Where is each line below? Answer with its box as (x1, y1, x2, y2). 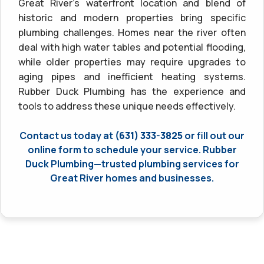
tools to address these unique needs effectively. (18, 99, 236, 113)
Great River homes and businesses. (50, 171, 214, 184)
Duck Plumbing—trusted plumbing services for (25, 157, 239, 170)
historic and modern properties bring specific (18, 11, 246, 24)
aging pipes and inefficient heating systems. (18, 70, 246, 83)
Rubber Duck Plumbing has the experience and (18, 84, 246, 98)
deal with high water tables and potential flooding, (18, 40, 246, 54)
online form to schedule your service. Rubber (27, 143, 237, 156)
